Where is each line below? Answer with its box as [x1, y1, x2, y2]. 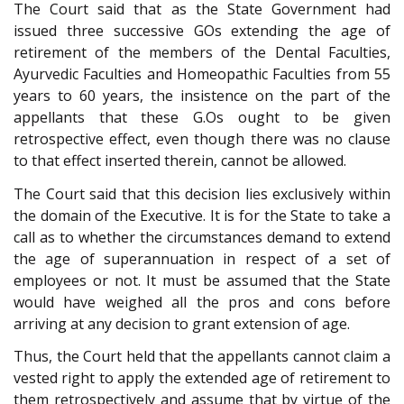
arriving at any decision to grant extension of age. [14, 313, 350, 334]
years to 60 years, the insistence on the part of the [14, 86, 390, 106]
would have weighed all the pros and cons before [14, 291, 390, 312]
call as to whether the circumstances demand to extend [14, 226, 390, 247]
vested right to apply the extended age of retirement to [14, 368, 390, 389]
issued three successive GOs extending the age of [14, 21, 390, 41]
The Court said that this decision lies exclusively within [14, 183, 390, 204]
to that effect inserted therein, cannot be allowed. [14, 151, 346, 171]
